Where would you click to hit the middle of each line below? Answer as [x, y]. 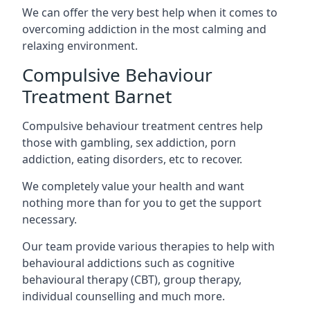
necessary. [49, 219]
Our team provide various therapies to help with [148, 246]
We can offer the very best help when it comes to [150, 12]
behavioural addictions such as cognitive [128, 263]
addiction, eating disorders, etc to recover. [132, 159]
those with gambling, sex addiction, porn [129, 142]
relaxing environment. [80, 45]
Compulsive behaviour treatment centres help [143, 126]
